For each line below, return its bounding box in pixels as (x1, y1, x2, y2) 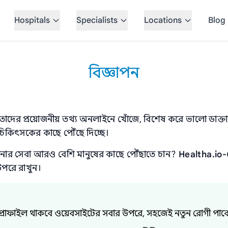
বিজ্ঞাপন (89, 63, 139, 82)
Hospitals (14, 15, 50, 25)
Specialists (76, 15, 118, 25)
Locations (144, 15, 182, 25)
